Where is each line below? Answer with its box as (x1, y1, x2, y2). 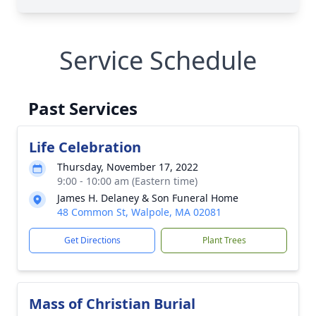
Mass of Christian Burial (29, 294, 195, 313)
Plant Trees (202, 234, 246, 246)
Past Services (28, 97, 138, 120)
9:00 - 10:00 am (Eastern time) (57, 174, 197, 188)
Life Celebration (29, 138, 141, 157)
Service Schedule (59, 43, 257, 78)
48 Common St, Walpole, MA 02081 (57, 205, 221, 219)
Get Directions (63, 234, 121, 246)
